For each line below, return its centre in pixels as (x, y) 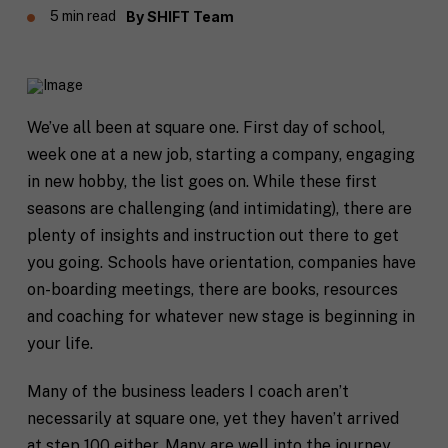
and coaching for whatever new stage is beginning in (220, 316)
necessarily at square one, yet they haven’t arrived (212, 418)
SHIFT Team (190, 16)
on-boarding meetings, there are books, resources (212, 289)
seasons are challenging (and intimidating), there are (219, 208)
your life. (59, 343)
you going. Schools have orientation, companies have (221, 262)
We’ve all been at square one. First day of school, (205, 127)
